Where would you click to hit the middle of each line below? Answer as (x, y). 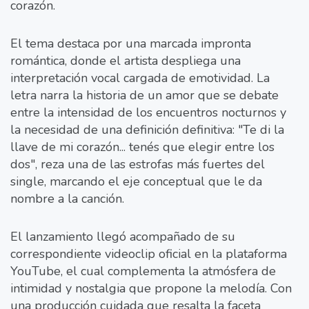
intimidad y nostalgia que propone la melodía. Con (151, 288)
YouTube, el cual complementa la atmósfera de (143, 271)
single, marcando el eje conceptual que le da (136, 181)
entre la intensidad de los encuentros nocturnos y (148, 112)
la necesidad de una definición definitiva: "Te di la (147, 129)
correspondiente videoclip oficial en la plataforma (149, 253)
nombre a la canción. (67, 198)
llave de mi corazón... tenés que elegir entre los (142, 147)
